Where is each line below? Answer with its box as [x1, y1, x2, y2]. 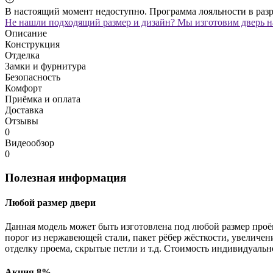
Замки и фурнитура [5, 60, 86, 71]
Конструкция [5, 38, 60, 49]
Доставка [5, 104, 43, 115]
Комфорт [5, 82, 42, 93]
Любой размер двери [5, 197, 96, 208]
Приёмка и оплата [5, 93, 80, 104]
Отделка [5, 49, 40, 60]
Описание [5, 27, 47, 38]
